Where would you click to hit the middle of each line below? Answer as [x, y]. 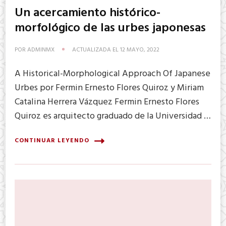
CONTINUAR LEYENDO [52, 141]
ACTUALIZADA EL [96, 50]
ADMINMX [41, 50]
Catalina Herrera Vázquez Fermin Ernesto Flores [107, 102]
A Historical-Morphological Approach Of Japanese [112, 74]
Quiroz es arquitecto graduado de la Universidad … [113, 116]
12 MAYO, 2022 [140, 50]
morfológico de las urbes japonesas [110, 28]
